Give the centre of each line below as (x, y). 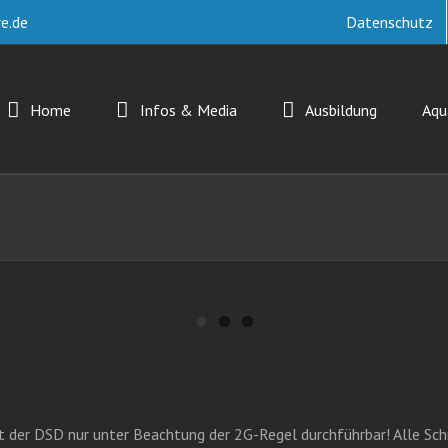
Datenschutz (389, 22)
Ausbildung (341, 110)
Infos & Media (188, 110)
